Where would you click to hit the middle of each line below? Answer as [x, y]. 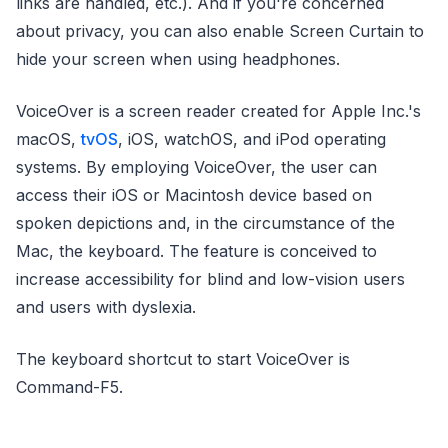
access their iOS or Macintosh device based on [194, 195]
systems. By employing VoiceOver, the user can [196, 167]
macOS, [48, 139]
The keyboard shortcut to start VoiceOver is [183, 359]
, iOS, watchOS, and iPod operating [252, 139]
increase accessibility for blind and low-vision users [210, 279]
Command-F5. [69, 387]
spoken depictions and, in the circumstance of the [205, 223]
